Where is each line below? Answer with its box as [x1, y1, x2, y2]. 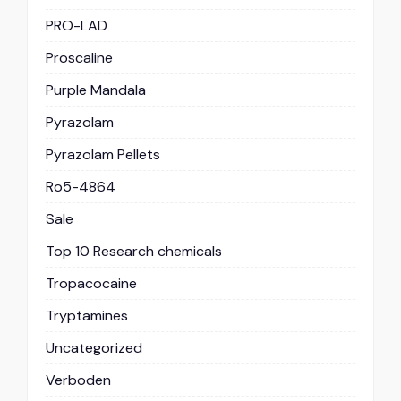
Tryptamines [46, 305, 128, 325]
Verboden [46, 370, 111, 389]
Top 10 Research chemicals [46, 241, 222, 260]
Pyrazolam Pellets [46, 144, 160, 164]
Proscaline [46, 47, 113, 67]
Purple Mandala [46, 80, 146, 99]
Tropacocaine [46, 273, 137, 293]
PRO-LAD [46, 15, 107, 35]
